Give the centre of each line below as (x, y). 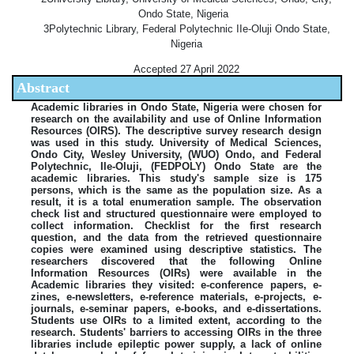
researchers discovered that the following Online (176, 261)
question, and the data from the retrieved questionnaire (176, 237)
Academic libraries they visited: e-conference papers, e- (176, 284)
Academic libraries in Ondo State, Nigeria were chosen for (176, 107)
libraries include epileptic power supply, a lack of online (176, 344)
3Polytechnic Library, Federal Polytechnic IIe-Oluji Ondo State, (186, 28)
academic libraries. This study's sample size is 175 (176, 178)
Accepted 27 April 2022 (186, 69)
